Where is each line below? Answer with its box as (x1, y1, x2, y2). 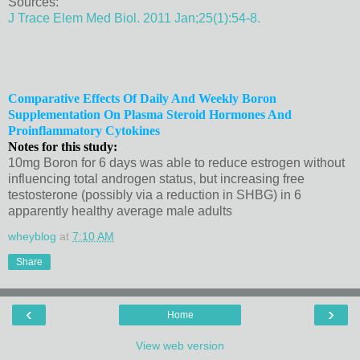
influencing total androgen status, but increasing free (8, 171, 305, 186)
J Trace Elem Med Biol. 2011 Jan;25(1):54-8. (8, 10, 260, 25)
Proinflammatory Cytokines (8, 123, 163, 137)
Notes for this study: (8, 139, 117, 153)
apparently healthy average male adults (8, 203, 232, 218)
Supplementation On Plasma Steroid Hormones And (8, 107, 292, 121)
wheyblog (8, 229, 56, 243)
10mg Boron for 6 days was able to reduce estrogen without (8, 155, 345, 170)
